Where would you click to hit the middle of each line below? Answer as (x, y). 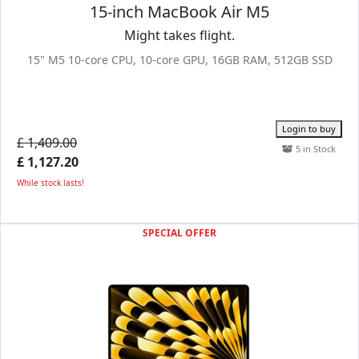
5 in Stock (315, 149)
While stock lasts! (50, 183)
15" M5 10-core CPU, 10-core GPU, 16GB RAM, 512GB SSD (179, 60)
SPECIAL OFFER (179, 233)
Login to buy (309, 129)
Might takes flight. (179, 35)
